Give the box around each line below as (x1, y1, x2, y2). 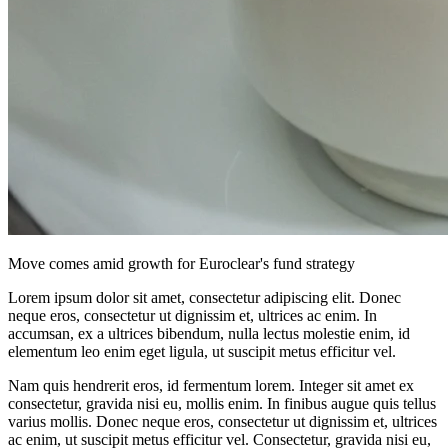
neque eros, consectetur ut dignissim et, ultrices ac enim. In (8, 307, 377, 324)
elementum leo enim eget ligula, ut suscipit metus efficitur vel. (8, 343, 396, 360)
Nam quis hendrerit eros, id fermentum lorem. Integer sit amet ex (8, 377, 414, 394)
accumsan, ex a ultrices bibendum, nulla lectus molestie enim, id (8, 325, 410, 342)
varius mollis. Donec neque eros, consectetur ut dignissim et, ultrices (8, 413, 437, 430)
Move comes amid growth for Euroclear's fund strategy (8, 255, 355, 272)
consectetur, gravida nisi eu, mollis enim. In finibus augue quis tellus (8, 395, 436, 412)
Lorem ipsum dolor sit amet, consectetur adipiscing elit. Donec (8, 289, 401, 306)
